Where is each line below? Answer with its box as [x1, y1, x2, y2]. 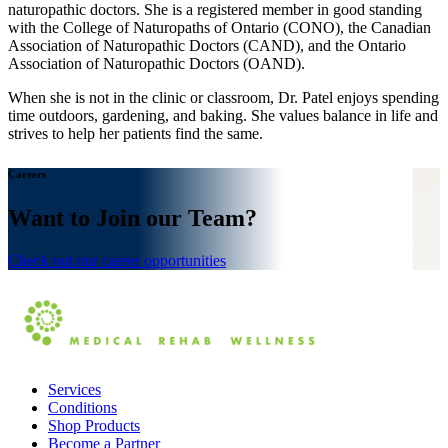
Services [48, 380, 101, 398]
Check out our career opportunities [8, 251, 226, 269]
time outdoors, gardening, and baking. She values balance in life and [8, 107, 438, 125]
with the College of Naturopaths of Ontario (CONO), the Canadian [8, 19, 431, 37]
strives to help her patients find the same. [8, 125, 263, 143]
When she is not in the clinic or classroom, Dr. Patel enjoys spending [8, 89, 439, 107]
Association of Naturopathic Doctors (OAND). [8, 55, 305, 73]
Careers [8, 168, 46, 181]
